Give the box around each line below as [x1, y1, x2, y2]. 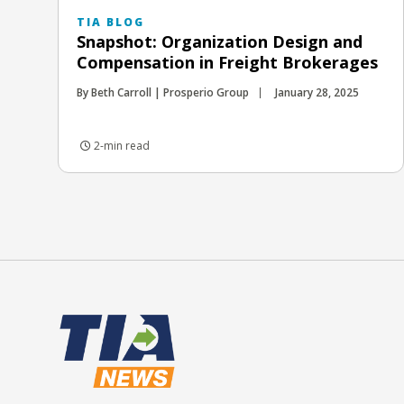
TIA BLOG [77, 14, 144, 30]
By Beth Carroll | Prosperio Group [77, 84, 249, 100]
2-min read [91, 137, 150, 153]
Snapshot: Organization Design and [77, 30, 363, 52]
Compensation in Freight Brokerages [77, 50, 378, 73]
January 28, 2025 [275, 84, 359, 100]
